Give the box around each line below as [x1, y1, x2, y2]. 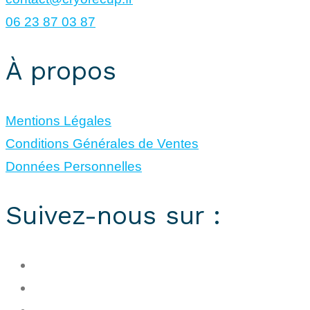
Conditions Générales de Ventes [6, 136, 199, 151]
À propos [6, 56, 116, 86]
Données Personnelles [6, 158, 142, 174]
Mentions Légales [6, 113, 111, 128]
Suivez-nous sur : [6, 200, 221, 230]
